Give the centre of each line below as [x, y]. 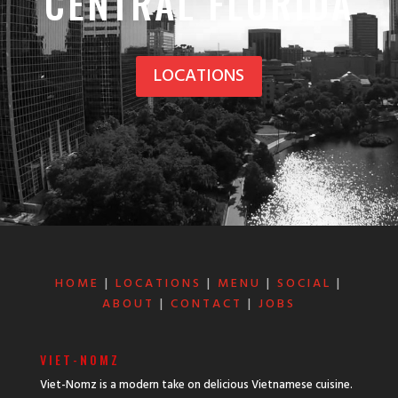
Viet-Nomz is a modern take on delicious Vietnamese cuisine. [196, 386]
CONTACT [206, 305]
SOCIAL [305, 284]
